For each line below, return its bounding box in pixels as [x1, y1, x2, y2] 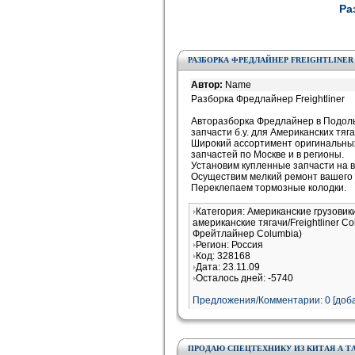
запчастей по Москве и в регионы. [191, 149, 344, 160]
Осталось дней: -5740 [196, 273, 293, 284]
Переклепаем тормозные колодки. [191, 182, 346, 193]
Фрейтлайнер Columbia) [193, 228, 302, 239]
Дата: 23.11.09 [196, 261, 260, 273]
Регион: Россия [196, 239, 263, 250]
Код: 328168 [196, 250, 250, 261]
